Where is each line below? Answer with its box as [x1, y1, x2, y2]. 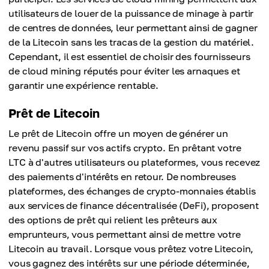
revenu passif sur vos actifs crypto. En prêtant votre [8, 142, 241, 154]
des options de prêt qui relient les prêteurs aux [8, 214, 218, 226]
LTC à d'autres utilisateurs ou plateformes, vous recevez [8, 156, 261, 169]
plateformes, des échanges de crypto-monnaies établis [8, 185, 256, 198]
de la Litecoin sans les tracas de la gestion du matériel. [8, 36, 255, 49]
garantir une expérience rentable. [8, 79, 159, 92]
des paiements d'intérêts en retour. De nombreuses [8, 171, 237, 183]
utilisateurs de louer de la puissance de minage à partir [8, 7, 254, 20]
